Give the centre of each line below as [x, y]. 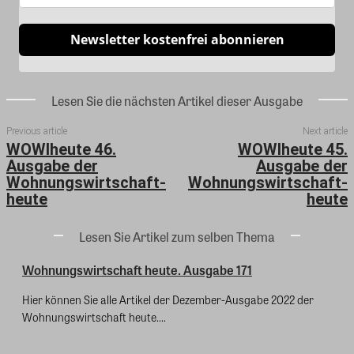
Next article [325, 131]
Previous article [37, 131]
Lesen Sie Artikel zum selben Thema [177, 236]
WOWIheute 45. [292, 149]
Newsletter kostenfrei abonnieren [177, 39]
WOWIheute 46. [61, 149]
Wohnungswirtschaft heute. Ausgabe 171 [137, 269]
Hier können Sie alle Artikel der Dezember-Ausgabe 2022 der [168, 299]
